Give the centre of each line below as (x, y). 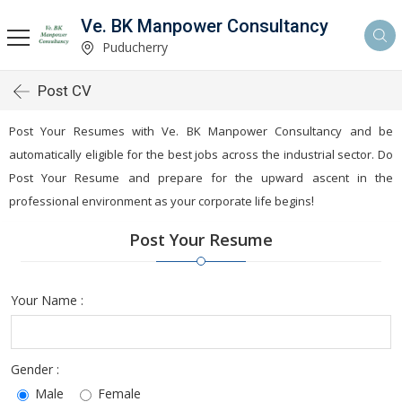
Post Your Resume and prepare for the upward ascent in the (201, 178)
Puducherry (133, 47)
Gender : (35, 369)
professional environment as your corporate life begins (160, 201)
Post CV (65, 91)
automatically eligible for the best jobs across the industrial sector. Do (201, 154)
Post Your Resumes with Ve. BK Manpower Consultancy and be (201, 131)
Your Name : (47, 300)
